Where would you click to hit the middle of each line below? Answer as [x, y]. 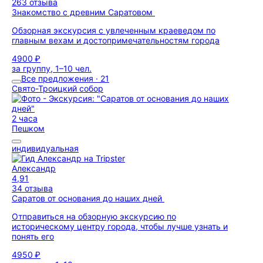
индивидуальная [45, 148]
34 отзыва [32, 188]
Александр [34, 168]
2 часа [25, 118]
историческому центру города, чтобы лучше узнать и [120, 226]
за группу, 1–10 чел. [52, 68]
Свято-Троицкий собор [58, 88]
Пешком [28, 128]
